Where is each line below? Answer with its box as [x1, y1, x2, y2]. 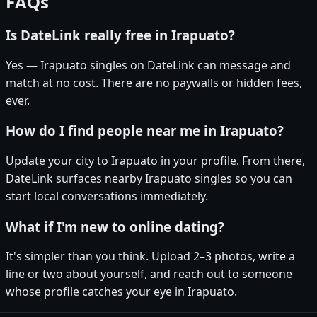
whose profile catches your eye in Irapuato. [6, 284, 237, 300]
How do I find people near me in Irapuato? [6, 122, 284, 140]
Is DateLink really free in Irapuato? [6, 25, 235, 44]
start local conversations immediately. [6, 188, 208, 204]
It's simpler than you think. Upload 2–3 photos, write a [6, 248, 295, 265]
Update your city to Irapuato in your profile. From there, [6, 153, 305, 169]
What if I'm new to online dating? [6, 217, 224, 236]
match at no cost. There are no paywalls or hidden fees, [6, 74, 302, 91]
